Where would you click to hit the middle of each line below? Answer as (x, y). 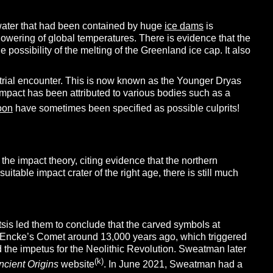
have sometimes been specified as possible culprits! (126, 108)
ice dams (184, 26)
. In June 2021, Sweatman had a (173, 264)
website (76, 264)
